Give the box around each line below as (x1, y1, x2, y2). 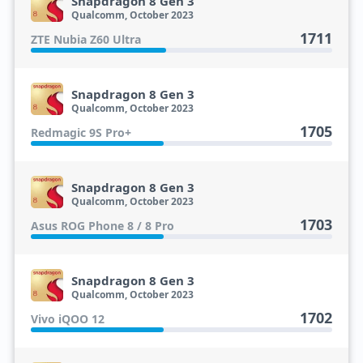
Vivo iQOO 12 (30, 311, 105, 327)
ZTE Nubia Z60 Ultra (30, 32, 141, 47)
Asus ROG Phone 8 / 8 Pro (30, 218, 174, 233)
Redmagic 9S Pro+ (30, 125, 131, 140)
